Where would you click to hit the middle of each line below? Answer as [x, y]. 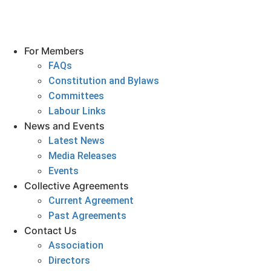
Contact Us [51, 230]
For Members [54, 51]
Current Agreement [91, 201]
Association [76, 245]
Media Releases [83, 156]
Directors [69, 260]
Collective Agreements [77, 186]
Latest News [77, 141]
